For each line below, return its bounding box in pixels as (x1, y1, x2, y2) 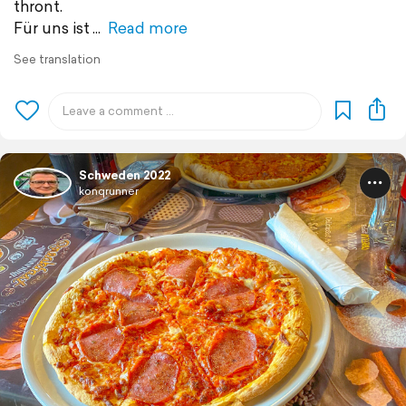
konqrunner (79, 182, 139, 198)
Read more (108, 15, 188, 39)
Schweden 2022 (79, 166, 170, 184)
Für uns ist (14, 15, 90, 39)
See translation (14, 50, 101, 68)
